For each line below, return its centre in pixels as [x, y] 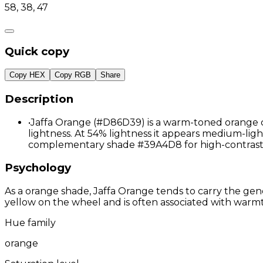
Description [39, 99]
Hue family [30, 223]
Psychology [38, 168]
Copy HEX [27, 75]
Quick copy [37, 51]
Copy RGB [73, 75]
